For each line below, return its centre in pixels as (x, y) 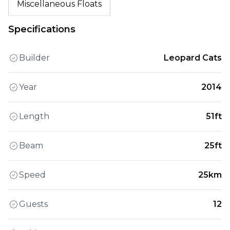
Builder (34, 58)
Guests (33, 204)
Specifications (42, 29)
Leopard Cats (193, 58)
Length (34, 116)
